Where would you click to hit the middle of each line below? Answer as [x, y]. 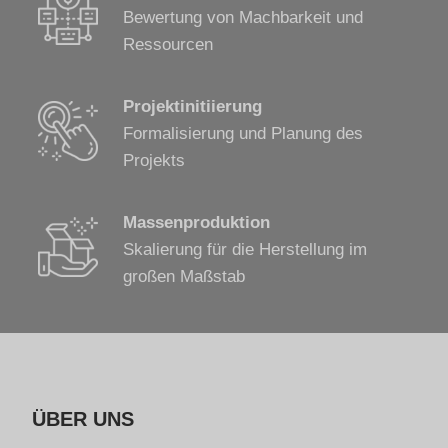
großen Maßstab [184, 277]
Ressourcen [168, 45]
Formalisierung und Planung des [243, 134]
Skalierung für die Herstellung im [245, 250]
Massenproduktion [197, 223]
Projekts [154, 161]
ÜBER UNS [83, 419]
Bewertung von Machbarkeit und [243, 18]
